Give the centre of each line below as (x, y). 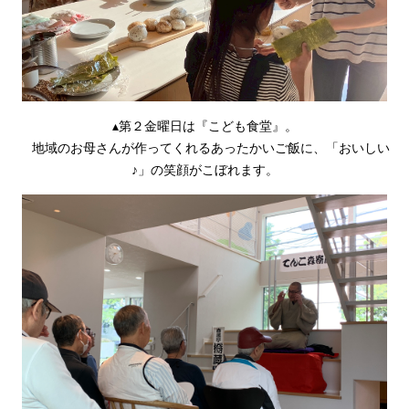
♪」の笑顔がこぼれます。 (204, 170)
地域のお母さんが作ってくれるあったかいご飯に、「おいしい (204, 148)
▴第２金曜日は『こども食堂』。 (204, 126)
